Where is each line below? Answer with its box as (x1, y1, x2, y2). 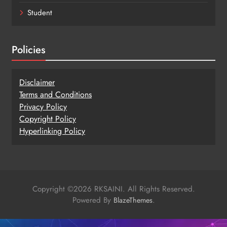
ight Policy (40, 113, 76, 125)
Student (27, 7, 52, 19)
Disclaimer (19, 77, 55, 89)
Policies (12, 42, 46, 58)
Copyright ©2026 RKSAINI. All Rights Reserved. (32, 183, 195, 195)
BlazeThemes (113, 195, 153, 206)
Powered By (72, 195, 113, 206)
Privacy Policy (19, 101, 67, 113)
